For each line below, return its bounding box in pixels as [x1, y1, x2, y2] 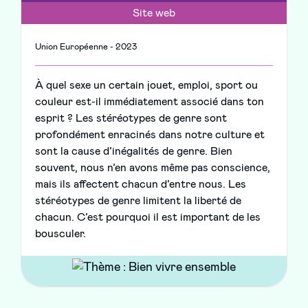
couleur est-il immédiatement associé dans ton [35, 96, 264, 108]
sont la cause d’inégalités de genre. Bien [35, 146, 232, 157]
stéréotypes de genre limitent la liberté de [35, 195, 241, 207]
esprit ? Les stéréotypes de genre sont [35, 113, 227, 124]
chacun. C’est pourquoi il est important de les [35, 212, 261, 223]
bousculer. [35, 228, 86, 240]
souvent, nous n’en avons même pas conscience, [35, 162, 270, 174]
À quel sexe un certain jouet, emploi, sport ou [35, 80, 258, 91]
